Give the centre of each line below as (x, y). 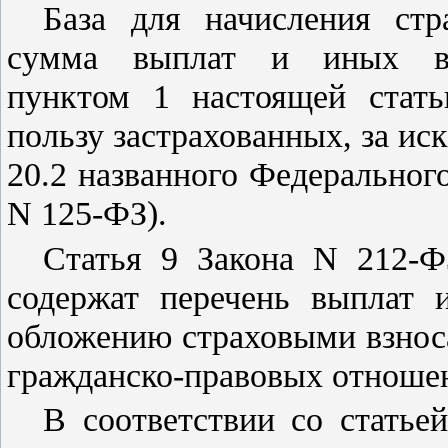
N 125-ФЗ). (87, 213)
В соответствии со (191, 420)
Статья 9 (111, 258)
